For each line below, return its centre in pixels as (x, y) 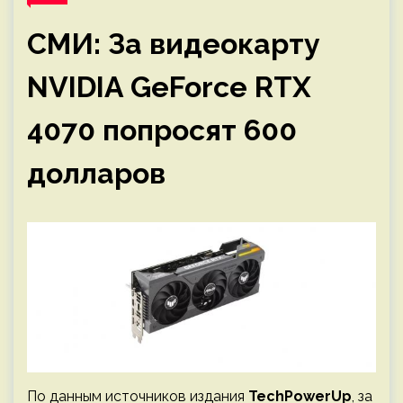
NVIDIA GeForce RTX (169, 87)
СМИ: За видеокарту (174, 44)
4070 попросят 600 (162, 130)
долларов (96, 173)
